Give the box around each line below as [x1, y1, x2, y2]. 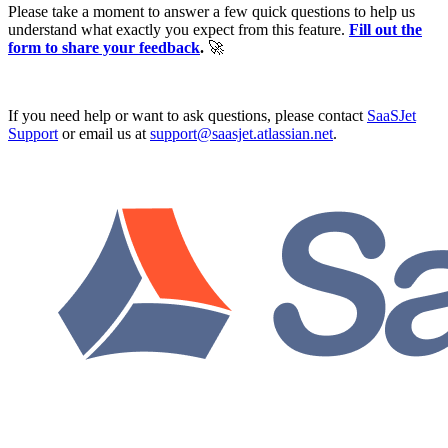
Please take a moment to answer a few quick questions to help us [8, 3, 415, 21]
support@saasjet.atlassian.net [150, 125, 333, 143]
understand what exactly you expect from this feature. [8, 21, 349, 39]
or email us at [58, 125, 150, 143]
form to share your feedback [8, 39, 200, 57]
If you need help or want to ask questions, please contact [8, 107, 367, 125]
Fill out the [349, 21, 422, 39]
